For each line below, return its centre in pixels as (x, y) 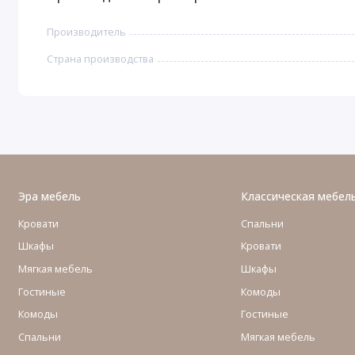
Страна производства (101, 58)
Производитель (87, 31)
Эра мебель (49, 197)
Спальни (262, 223)
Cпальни (39, 337)
